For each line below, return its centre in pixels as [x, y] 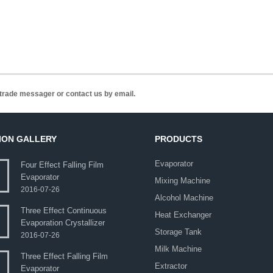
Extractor [171, 266]
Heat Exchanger [183, 215]
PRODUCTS [179, 139]
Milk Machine [178, 249]
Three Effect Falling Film [64, 256]
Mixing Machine [183, 181]
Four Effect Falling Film [62, 165]
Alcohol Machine [184, 198]
